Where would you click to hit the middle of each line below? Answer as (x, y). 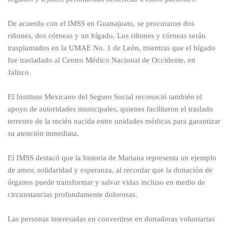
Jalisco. (19, 72)
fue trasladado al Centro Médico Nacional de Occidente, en (102, 60)
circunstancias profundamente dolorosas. (73, 194)
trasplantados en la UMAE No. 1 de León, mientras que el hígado (111, 48)
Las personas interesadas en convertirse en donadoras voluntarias (111, 219)
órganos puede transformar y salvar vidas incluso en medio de (106, 182)
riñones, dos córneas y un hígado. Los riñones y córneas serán (107, 36)
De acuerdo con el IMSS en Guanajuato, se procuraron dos (101, 23)
